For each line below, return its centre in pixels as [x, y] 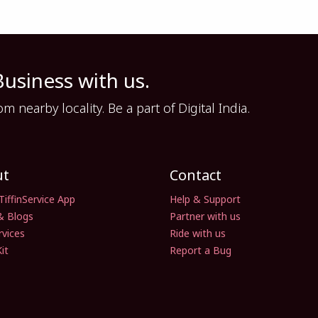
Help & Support [205, 199]
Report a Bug [201, 250]
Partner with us [205, 216]
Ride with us [198, 233]
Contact [196, 175]
